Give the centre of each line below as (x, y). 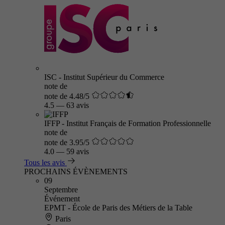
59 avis (78, 151)
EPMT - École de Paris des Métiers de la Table (118, 208)
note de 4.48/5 (67, 96)
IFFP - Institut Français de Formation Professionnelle (128, 123)
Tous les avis (44, 162)
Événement (62, 199)
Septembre (61, 190)
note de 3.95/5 (67, 142)
